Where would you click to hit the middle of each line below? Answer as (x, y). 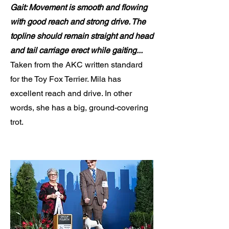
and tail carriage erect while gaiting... (76, 50)
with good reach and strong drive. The (78, 22)
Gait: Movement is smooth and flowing (79, 7)
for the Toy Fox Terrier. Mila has (66, 79)
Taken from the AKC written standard (76, 65)
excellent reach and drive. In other (71, 93)
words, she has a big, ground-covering (79, 108)
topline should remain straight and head (82, 36)
